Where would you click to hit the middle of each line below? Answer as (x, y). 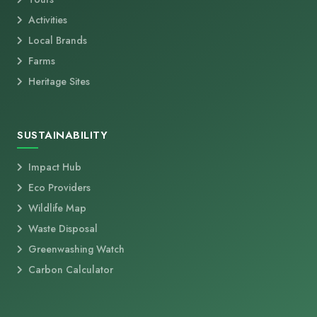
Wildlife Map (57, 208)
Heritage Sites (59, 81)
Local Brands (58, 40)
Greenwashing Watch (76, 249)
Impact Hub (55, 167)
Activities (48, 19)
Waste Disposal (63, 228)
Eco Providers (59, 187)
